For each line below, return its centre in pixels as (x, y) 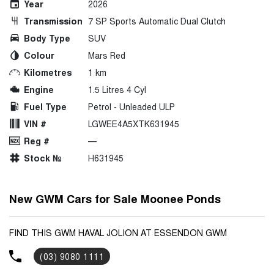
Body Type (47, 38)
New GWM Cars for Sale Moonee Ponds (115, 198)
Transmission (53, 20)
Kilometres (48, 72)
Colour (39, 55)
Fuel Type (45, 106)
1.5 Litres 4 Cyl (117, 89)
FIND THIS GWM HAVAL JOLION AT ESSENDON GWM (118, 232)
